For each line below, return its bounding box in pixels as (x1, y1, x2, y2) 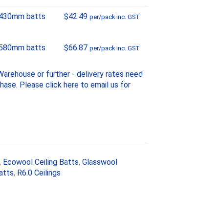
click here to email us (45, 80, 118, 90)
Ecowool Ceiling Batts (3, 157, 79, 167)
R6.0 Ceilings (17, 168, 61, 178)
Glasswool (82, 157, 117, 167)
